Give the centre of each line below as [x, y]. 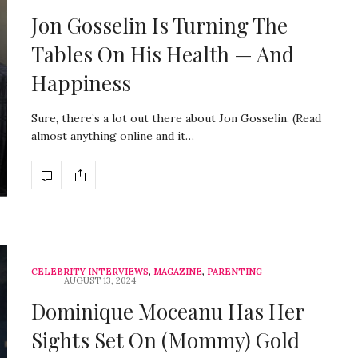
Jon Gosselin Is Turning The [159, 26]
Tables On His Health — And [163, 54]
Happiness [81, 83]
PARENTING [235, 272]
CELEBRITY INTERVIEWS [90, 272]
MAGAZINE [178, 272]
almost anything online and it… [113, 136]
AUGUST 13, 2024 [100, 281]
